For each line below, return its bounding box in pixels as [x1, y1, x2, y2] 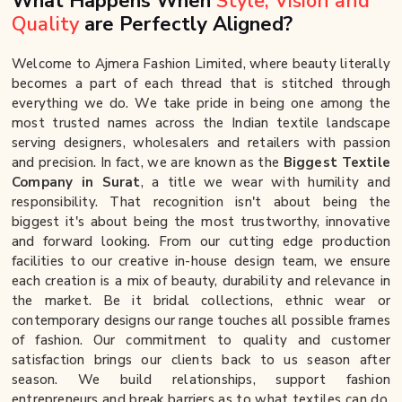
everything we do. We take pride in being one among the [12, 94, 390, 113]
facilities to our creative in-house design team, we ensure [12, 252, 390, 271]
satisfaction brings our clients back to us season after [12, 351, 390, 370]
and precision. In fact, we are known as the [12, 153, 284, 172]
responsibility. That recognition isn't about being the [12, 193, 390, 212]
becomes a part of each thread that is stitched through [12, 74, 390, 93]
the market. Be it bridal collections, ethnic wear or [12, 292, 390, 310]
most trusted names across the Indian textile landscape [12, 114, 390, 133]
